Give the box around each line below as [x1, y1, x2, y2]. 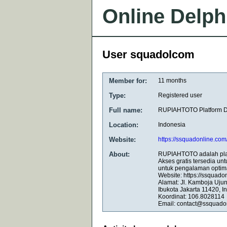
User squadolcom [102, 48, 195, 61]
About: [109, 150, 130, 158]
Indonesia [158, 121, 185, 128]
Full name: [109, 106, 142, 114]
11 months [158, 77, 186, 84]
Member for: [109, 77, 147, 85]
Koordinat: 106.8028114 [158, 193, 224, 200]
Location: [109, 121, 138, 129]
